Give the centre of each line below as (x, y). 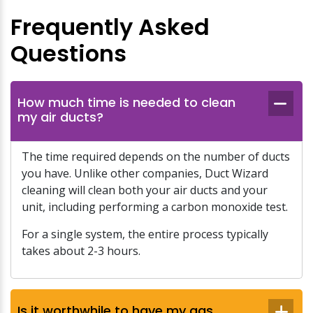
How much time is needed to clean (126, 102)
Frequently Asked (110, 27)
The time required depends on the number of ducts (156, 156)
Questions (68, 53)
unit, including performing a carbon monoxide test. (155, 207)
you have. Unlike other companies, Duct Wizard (145, 173)
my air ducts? (60, 117)
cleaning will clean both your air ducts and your (145, 190)
